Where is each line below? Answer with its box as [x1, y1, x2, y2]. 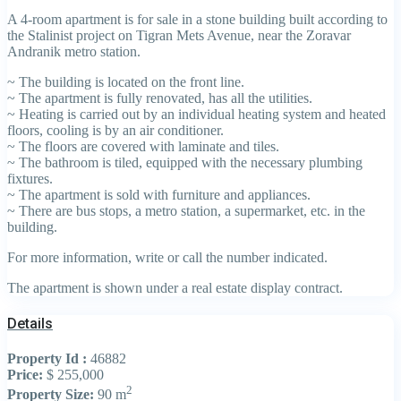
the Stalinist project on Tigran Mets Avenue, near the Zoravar [7, 27, 351, 43]
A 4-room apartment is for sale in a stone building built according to [7, 11, 388, 27]
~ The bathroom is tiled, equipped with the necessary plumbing [7, 154, 363, 170]
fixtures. [7, 170, 53, 186]
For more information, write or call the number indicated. [7, 249, 328, 265]
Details [7, 314, 53, 332]
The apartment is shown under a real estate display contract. [7, 279, 343, 295]
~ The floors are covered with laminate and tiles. [7, 138, 279, 154]
